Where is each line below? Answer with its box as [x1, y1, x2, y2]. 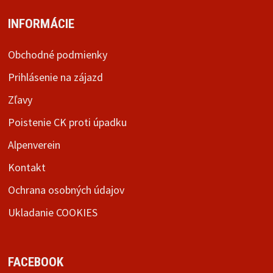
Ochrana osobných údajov [7, 182, 124, 197]
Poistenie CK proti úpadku [7, 115, 127, 129]
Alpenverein [7, 137, 60, 152]
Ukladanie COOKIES [7, 205, 97, 219]
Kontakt [7, 160, 46, 174]
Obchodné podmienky [7, 47, 107, 62]
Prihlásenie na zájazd [7, 69, 103, 84]
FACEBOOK [7, 254, 63, 269]
